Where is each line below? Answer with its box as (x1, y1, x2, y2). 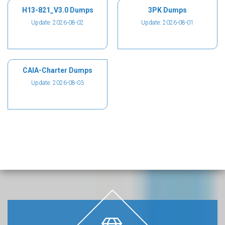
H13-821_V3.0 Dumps (22, 6, 93, 14)
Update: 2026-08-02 (31, 19, 84, 26)
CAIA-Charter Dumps (23, 66, 92, 74)
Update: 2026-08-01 (141, 19, 194, 26)
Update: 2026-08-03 (31, 79, 84, 86)
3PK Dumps (148, 6, 187, 14)
